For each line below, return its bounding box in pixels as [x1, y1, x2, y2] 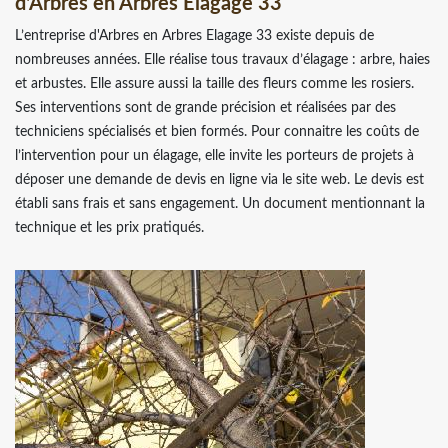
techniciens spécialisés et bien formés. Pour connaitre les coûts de [15, 124, 419, 139]
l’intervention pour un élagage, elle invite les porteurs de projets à [15, 148, 414, 163]
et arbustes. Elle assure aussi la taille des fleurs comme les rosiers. [15, 76, 414, 91]
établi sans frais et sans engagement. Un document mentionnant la [15, 196, 425, 211]
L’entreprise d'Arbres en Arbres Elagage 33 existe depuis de [15, 28, 374, 43]
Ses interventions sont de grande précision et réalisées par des [15, 100, 396, 115]
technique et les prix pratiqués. [15, 220, 204, 235]
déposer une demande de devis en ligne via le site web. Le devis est [15, 172, 424, 187]
